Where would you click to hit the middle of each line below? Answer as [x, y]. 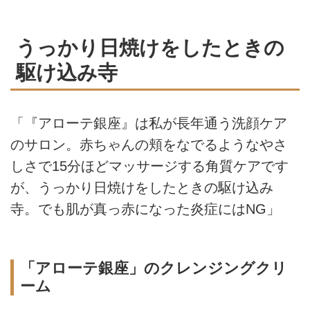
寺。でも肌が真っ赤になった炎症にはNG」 [145, 209]
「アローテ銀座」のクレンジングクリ [153, 268]
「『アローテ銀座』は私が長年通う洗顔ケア [149, 123]
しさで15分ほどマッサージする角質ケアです [149, 166]
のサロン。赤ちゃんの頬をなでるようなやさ [149, 144]
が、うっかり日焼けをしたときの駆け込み [142, 187]
